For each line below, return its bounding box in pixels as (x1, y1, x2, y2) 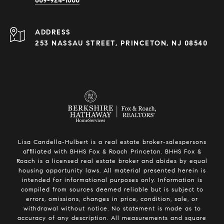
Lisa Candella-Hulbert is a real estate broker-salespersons (17, 138, 206, 146)
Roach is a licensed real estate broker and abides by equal (16, 157, 207, 165)
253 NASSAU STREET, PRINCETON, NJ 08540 (35, 39, 207, 48)
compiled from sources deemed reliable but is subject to (20, 185, 203, 193)
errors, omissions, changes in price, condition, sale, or (26, 195, 198, 203)
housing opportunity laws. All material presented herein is (18, 166, 206, 174)
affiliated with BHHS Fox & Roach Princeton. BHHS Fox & (22, 147, 201, 155)
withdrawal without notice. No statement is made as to (23, 204, 201, 212)
